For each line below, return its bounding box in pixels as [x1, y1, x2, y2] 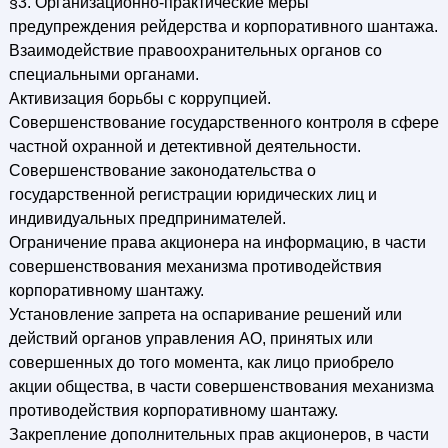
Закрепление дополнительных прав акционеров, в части [8, 426, 429, 443]
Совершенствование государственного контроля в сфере [8, 114, 439, 131]
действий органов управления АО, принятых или [8, 330, 373, 347]
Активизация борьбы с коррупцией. [8, 90, 271, 107]
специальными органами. [8, 66, 199, 83]
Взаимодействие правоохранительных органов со [8, 42, 382, 59]
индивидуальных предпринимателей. [8, 210, 286, 227]
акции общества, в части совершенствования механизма [8, 378, 434, 395]
